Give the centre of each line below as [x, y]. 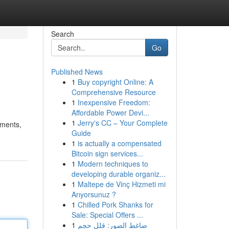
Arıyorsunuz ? [94, 194]
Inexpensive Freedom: [114, 102]
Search [62, 34]
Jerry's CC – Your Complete [122, 123]
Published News [77, 72]
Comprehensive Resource [113, 92]
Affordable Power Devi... [110, 112]
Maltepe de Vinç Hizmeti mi [121, 184]
